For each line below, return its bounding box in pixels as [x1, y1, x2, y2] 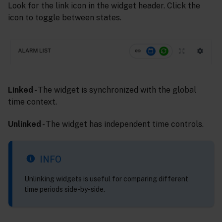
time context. [8, 97, 57, 107]
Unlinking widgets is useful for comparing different [24, 174, 188, 183]
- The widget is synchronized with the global [33, 85, 196, 95]
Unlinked [8, 119, 41, 129]
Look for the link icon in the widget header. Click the [8, 1, 200, 11]
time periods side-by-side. [24, 185, 105, 193]
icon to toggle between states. [8, 13, 121, 23]
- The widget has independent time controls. [41, 119, 204, 129]
